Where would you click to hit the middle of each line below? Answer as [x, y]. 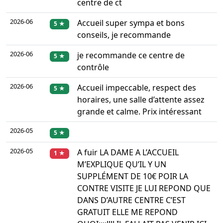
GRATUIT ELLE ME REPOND [127, 212]
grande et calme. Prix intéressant [139, 112]
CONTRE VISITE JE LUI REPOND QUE [144, 188]
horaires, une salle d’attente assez [141, 100]
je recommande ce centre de [131, 56]
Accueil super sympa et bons [131, 23]
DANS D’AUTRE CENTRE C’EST [131, 200]
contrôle [93, 67]
